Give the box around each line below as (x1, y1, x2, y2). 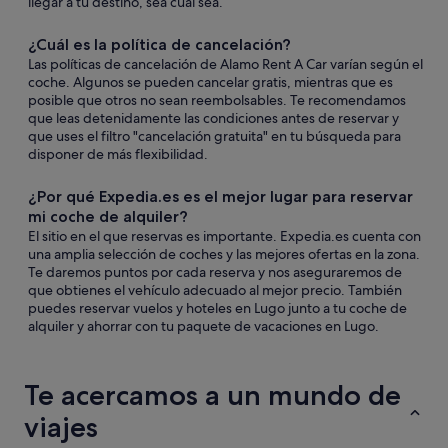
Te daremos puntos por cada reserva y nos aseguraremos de (28, 263, 402, 281)
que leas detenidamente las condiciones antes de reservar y (28, 109, 399, 127)
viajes (24, 410, 98, 444)
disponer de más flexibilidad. (28, 145, 208, 163)
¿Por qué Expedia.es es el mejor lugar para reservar (28, 187, 413, 206)
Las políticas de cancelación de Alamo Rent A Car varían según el (28, 55, 423, 73)
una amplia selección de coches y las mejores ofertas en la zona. (28, 245, 420, 263)
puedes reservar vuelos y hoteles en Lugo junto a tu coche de (28, 299, 407, 317)
